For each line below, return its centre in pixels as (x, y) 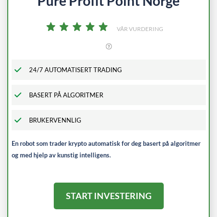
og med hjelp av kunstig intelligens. (61, 155)
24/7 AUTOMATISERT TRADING (75, 70)
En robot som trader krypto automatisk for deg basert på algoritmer (106, 143)
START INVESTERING (108, 196)
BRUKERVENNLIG (55, 120)
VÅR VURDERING (140, 29)
